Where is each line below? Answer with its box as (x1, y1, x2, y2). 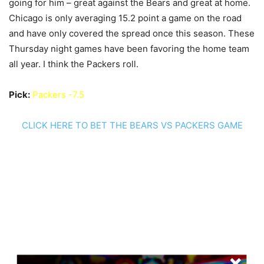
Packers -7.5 (32, 89, 84, 100)
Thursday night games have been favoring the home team (9, 43, 249, 54)
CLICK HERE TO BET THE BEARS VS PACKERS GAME (21, 120, 243, 131)
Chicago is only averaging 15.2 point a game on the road (9, 12, 242, 24)
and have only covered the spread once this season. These (9, 28, 255, 39)
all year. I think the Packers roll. (9, 58, 138, 70)
